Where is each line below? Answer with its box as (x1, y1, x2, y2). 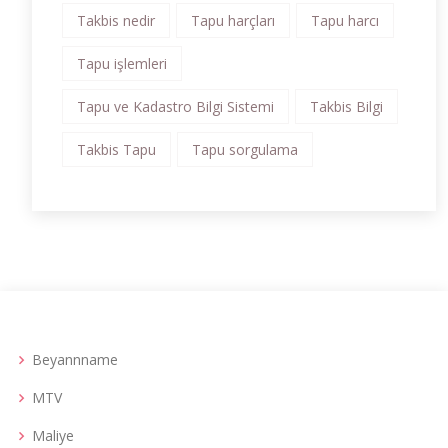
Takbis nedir (77, 11, 155, 30)
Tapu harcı (311, 11, 379, 30)
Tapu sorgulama (192, 140, 298, 159)
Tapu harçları (191, 11, 275, 30)
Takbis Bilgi (310, 97, 383, 116)
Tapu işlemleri (77, 54, 167, 73)
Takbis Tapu (77, 140, 156, 159)
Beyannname (32, 350, 118, 369)
